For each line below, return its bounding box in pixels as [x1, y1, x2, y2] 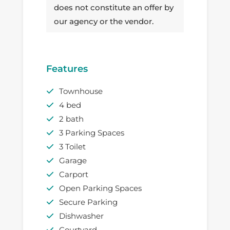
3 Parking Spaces [59, 127, 124, 138]
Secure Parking [59, 197, 118, 207]
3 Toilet [59, 141, 86, 151]
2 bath [59, 113, 84, 124]
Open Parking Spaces [59, 183, 142, 193]
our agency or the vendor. [53, 16, 154, 27]
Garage [59, 155, 87, 165]
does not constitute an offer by [53, 3, 174, 13]
